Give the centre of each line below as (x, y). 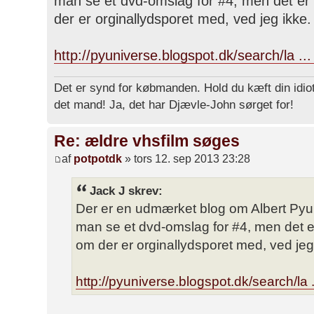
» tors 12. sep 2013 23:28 (186, 159)
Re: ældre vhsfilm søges (147, 141)
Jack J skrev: (126, 191)
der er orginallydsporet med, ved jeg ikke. (183, 19)
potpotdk (98, 159)
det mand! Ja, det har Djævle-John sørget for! (174, 104)
